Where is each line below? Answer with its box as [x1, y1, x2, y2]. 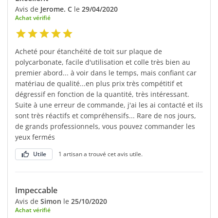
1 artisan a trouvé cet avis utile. [58, 149, 143, 158]
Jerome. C [40, 4, 72, 14]
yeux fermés [15, 132, 55, 142]
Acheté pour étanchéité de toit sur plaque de [15, 46, 162, 56]
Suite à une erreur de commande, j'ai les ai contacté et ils [15, 100, 203, 109]
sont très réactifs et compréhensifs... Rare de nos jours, [15, 110, 196, 120]
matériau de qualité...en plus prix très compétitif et [15, 78, 182, 88]
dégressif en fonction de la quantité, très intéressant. [15, 89, 189, 99]
